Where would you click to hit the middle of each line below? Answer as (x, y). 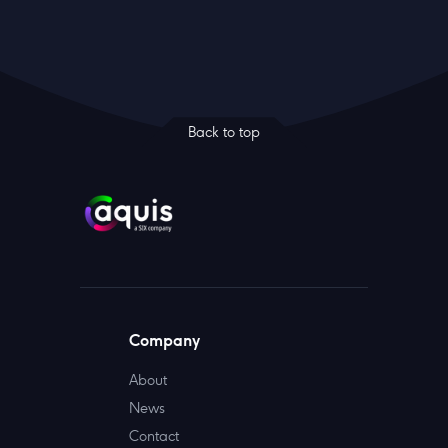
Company (164, 339)
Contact (154, 435)
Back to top (224, 132)
